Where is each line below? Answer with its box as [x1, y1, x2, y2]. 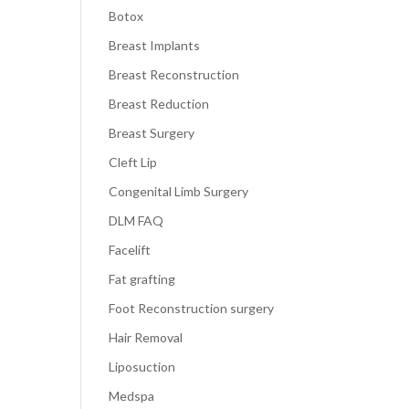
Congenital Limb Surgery [109, 184, 249, 199]
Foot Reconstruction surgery [109, 300, 275, 316]
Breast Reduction [109, 96, 210, 111]
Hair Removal [109, 330, 184, 345]
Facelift [109, 242, 152, 257]
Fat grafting [109, 271, 176, 287]
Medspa [109, 388, 155, 404]
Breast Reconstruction [109, 67, 240, 82]
